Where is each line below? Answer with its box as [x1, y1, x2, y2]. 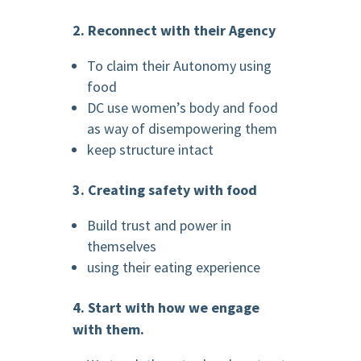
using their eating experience [86, 258, 260, 277]
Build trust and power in [86, 216, 231, 235]
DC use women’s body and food [86, 98, 278, 118]
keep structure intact [86, 140, 214, 160]
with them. [72, 320, 144, 339]
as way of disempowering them [86, 119, 277, 139]
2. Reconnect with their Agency [72, 21, 276, 40]
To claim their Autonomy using [86, 56, 272, 76]
